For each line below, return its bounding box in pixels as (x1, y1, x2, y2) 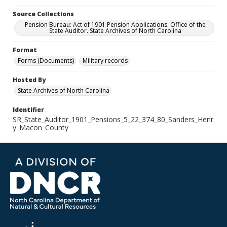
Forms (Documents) (18, 56, 74, 65)
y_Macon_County (13, 123, 68, 132)
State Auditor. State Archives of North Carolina (49, 26, 181, 35)
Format (13, 46, 37, 54)
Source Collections (13, 10, 74, 18)
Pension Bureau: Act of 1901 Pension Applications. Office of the (24, 20, 206, 29)
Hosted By (13, 75, 46, 84)
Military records (83, 56, 128, 65)
